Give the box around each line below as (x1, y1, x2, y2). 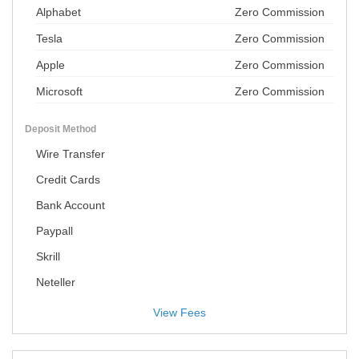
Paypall (36, 224, 73, 238)
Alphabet (36, 6, 81, 19)
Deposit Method (25, 123, 96, 135)
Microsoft (36, 85, 83, 99)
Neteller (36, 276, 75, 289)
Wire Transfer (36, 147, 105, 161)
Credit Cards (36, 173, 100, 187)
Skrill (36, 250, 60, 264)
